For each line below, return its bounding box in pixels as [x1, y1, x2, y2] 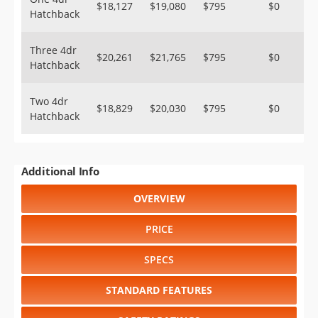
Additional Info [21, 164, 99, 178]
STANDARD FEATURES [106, 283, 212, 297]
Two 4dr [30, 94, 68, 108]
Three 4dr [30, 43, 77, 57]
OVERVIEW [133, 192, 185, 205]
